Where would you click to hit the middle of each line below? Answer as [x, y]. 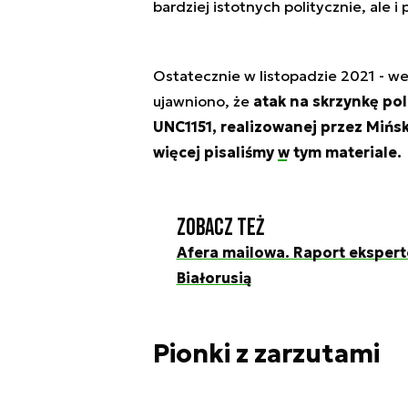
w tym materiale [337, 153]
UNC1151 [182, 127]
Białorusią [214, 278]
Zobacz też [220, 229]
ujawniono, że [203, 102]
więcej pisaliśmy [215, 153]
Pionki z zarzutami [266, 354]
